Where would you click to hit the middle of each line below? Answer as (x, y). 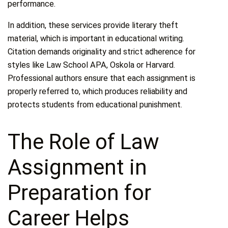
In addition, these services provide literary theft (93, 25)
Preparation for (80, 193)
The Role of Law (84, 142)
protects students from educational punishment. (95, 105)
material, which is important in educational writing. (96, 39)
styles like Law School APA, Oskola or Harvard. (92, 65)
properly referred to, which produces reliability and (98, 92)
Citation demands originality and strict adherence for (102, 52)
